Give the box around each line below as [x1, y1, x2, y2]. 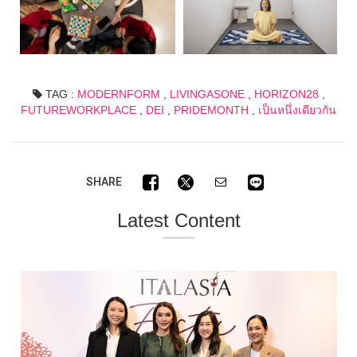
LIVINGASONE [169, 87, 245, 100]
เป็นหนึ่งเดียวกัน [258, 103, 336, 116]
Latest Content [116, 209, 241, 231]
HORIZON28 [253, 87, 319, 100]
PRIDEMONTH [174, 103, 249, 116]
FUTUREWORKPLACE [21, 103, 136, 116]
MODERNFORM [76, 87, 160, 100]
